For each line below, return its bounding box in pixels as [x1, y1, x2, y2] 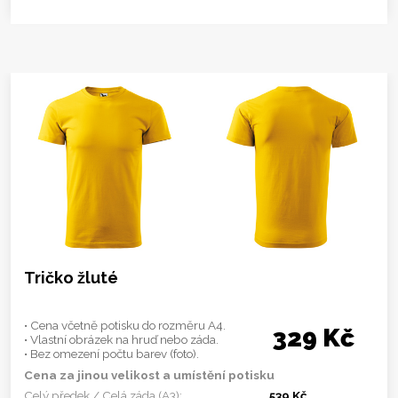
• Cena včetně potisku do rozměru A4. [24, 317, 226, 332]
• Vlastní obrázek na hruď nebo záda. [24, 331, 219, 346]
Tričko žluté [24, 267, 118, 287]
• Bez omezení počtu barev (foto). [24, 346, 199, 361]
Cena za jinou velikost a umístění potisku [24, 367, 275, 382]
